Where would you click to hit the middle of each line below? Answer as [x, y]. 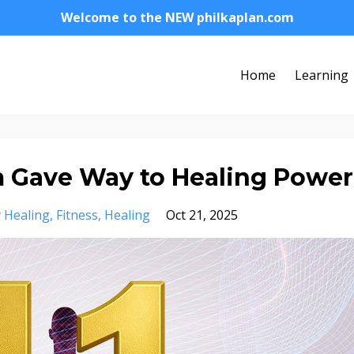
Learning [322, 75]
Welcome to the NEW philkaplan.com [177, 17]
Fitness [77, 215]
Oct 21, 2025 [202, 215]
